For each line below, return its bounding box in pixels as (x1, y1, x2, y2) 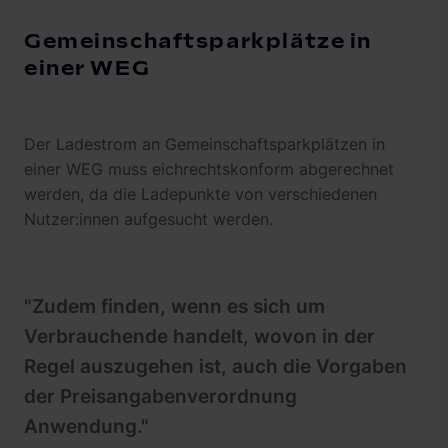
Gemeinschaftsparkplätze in (24, 29, 372, 55)
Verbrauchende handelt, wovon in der (24, 325, 375, 349)
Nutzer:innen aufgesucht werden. (24, 209, 278, 230)
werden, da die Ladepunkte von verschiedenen (24, 184, 377, 205)
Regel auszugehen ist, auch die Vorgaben (24, 355, 407, 379)
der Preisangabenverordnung (24, 385, 297, 409)
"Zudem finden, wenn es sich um (24, 295, 325, 319)
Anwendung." (24, 415, 149, 439)
